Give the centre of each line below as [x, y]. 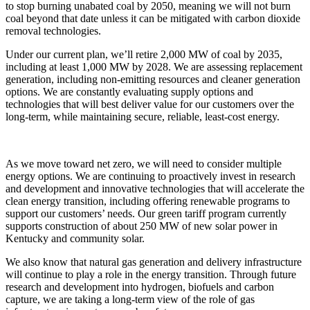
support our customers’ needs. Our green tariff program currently [146, 214]
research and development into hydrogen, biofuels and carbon [140, 287]
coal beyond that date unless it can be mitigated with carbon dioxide [153, 19]
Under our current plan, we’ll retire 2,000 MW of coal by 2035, [144, 55]
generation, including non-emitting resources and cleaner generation [153, 80]
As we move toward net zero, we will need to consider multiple [144, 164]
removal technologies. [56, 31]
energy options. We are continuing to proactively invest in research [151, 176]
